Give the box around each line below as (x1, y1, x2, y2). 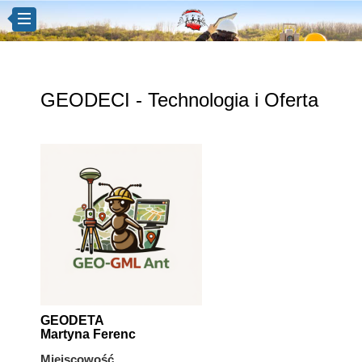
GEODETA (40, 314, 104, 327)
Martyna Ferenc (40, 327, 136, 341)
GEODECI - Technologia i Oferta (40, 89, 318, 111)
